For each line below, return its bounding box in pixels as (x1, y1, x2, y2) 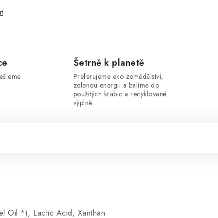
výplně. (73, 98, 94, 108)
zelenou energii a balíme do (73, 80, 159, 90)
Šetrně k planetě (73, 56, 145, 69)
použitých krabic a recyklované (73, 89, 167, 99)
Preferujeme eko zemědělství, (73, 72, 163, 81)
